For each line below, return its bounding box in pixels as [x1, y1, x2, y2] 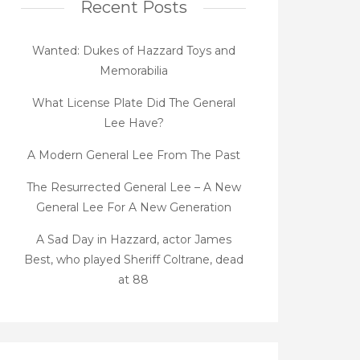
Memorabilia [99, 63, 168, 78]
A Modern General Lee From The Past [27, 148, 240, 162]
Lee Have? [103, 116, 164, 130]
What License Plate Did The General [31, 96, 235, 110]
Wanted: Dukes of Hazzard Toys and [31, 43, 235, 58]
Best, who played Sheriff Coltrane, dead [23, 252, 243, 267]
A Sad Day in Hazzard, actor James [35, 232, 231, 247]
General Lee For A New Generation [35, 200, 231, 215]
